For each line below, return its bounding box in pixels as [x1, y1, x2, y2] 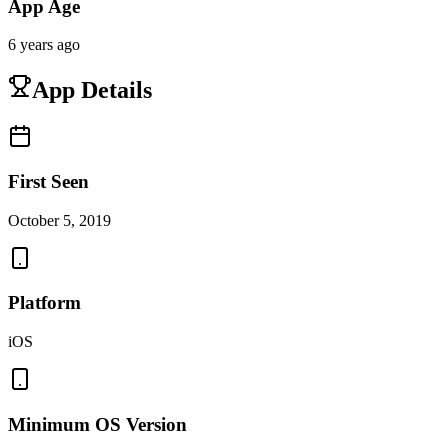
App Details [32, 77, 152, 104]
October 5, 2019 [8, 211, 111, 229]
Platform [8, 292, 81, 314]
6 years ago [8, 36, 80, 54]
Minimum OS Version [8, 413, 187, 435]
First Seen [8, 170, 89, 192]
